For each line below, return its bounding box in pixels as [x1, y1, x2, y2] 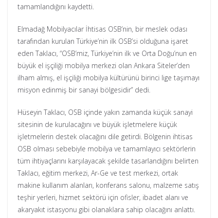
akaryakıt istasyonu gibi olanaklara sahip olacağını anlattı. [18, 205, 195, 215]
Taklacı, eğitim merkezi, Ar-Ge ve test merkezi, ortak [18, 168, 178, 178]
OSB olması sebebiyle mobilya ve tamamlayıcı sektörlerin [18, 144, 196, 154]
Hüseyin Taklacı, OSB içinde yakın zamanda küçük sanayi [18, 108, 193, 117]
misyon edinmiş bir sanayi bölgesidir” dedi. [18, 85, 150, 95]
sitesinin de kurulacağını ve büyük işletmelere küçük [18, 120, 177, 129]
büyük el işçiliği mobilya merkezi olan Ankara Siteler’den [18, 61, 190, 71]
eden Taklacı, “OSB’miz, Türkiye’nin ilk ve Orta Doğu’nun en [18, 49, 197, 58]
